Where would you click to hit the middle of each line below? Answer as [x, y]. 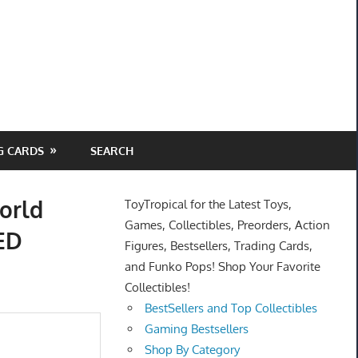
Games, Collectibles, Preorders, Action [227, 225]
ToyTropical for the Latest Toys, [208, 205]
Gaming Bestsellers [197, 329]
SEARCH [111, 150]
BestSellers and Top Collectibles [231, 308]
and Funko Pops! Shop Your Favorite [222, 267]
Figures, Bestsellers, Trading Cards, [218, 246]
